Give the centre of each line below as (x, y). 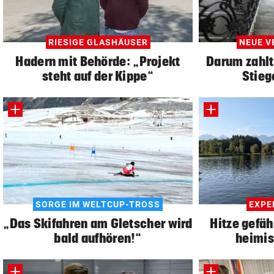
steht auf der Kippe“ (98, 76)
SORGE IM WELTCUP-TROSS (98, 204)
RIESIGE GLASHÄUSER (98, 42)
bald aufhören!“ (98, 238)
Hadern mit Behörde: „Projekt (98, 61)
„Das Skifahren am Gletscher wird (98, 223)
